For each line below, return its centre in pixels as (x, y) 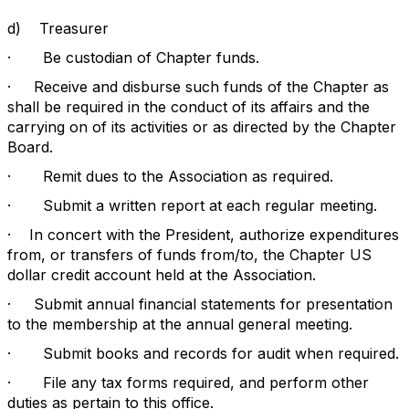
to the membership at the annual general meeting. (180, 324)
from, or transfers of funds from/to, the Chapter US (189, 255)
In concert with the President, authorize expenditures (214, 235)
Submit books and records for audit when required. (221, 353)
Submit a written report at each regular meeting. (210, 205)
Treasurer (74, 28)
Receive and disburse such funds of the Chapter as (211, 87)
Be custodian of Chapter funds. (151, 58)
